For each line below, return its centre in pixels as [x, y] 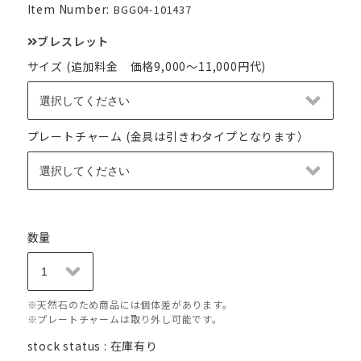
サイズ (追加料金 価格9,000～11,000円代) [147, 66]
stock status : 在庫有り [92, 345]
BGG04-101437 [153, 10]
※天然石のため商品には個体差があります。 [130, 304]
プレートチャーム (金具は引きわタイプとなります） [168, 136]
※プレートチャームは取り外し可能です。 [124, 318]
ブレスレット [73, 41]
